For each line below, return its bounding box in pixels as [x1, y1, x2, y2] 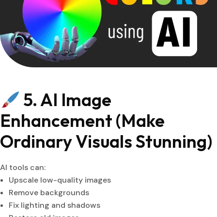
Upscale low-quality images [9, 175, 111, 186]
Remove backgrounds [9, 187, 89, 198]
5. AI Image [20, 89, 112, 111]
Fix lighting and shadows [9, 200, 100, 211]
